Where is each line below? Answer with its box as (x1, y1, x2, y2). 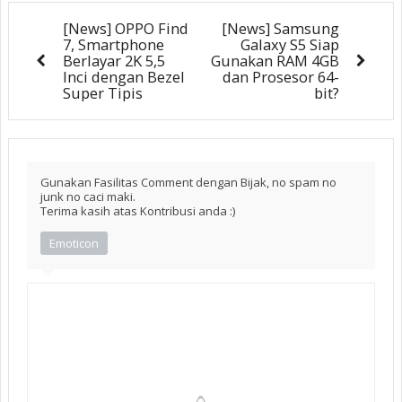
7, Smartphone (63, 33, 164, 55)
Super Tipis (63, 82, 143, 103)
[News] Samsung (222, 17, 339, 39)
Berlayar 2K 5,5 (63, 49, 165, 71)
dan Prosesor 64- (223, 66, 339, 87)
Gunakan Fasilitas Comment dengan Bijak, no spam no (40, 173, 336, 190)
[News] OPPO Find (63, 17, 188, 39)
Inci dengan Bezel (63, 66, 185, 87)
